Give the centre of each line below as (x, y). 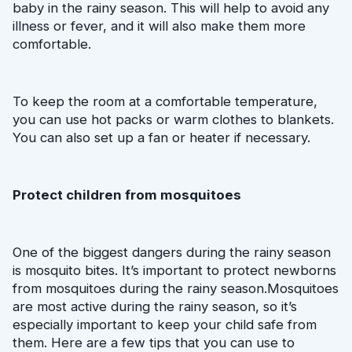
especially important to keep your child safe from (165, 325)
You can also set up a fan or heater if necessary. (163, 137)
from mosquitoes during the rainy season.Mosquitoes (176, 289)
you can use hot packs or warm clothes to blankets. (173, 119)
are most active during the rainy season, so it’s (155, 307)
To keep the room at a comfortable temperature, (165, 101)
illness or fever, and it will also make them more (159, 26)
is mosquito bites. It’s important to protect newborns (174, 271)
